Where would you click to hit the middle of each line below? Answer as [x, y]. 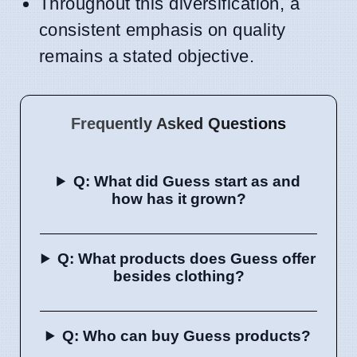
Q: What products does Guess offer [187, 258]
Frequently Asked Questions [178, 123]
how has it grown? [178, 198]
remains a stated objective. [147, 56]
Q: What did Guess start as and [186, 181]
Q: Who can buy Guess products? [187, 335]
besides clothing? [178, 276]
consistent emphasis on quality [163, 29]
